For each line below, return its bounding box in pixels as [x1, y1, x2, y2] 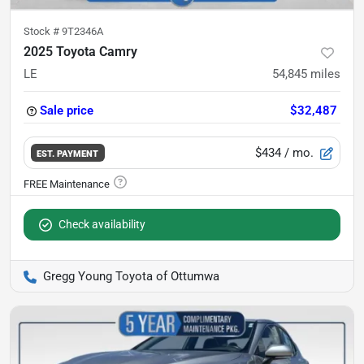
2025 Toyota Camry [24, 44, 137, 59]
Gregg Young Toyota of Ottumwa [43, 269, 219, 284]
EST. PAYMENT [37, 147, 99, 159]
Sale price [40, 103, 93, 118]
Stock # [24, 25, 62, 37]
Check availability [58, 218, 145, 231]
